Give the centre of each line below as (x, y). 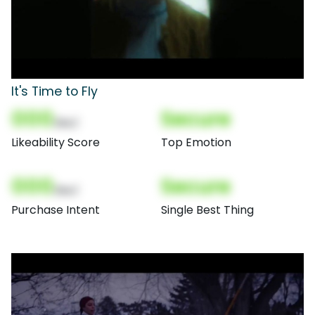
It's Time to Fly (54, 91)
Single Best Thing (207, 210)
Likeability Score (56, 142)
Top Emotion (196, 142)
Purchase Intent (56, 210)
